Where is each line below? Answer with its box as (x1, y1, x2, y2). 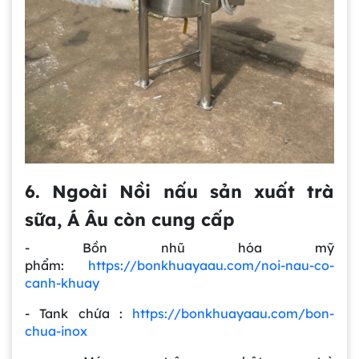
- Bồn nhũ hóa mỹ (25, 239, 334, 256)
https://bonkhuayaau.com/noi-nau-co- (88, 256, 334, 273)
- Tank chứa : (25, 305, 132, 321)
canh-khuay (25, 274, 99, 291)
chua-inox (25, 322, 87, 339)
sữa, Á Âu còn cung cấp (25, 208, 235, 231)
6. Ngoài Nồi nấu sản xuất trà (25, 179, 334, 203)
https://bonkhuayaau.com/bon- (132, 305, 334, 321)
